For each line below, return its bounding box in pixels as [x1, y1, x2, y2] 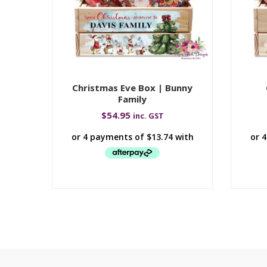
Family [118, 93, 147, 105]
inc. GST [132, 110, 164, 122]
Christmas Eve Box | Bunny [72, 82, 193, 94]
